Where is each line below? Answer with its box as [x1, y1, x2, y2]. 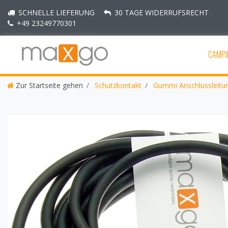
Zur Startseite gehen [16, 80, 83, 91]
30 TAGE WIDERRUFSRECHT [115, 8, 209, 17]
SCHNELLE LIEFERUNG [18, 8, 95, 17]
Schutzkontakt [93, 80, 141, 91]
